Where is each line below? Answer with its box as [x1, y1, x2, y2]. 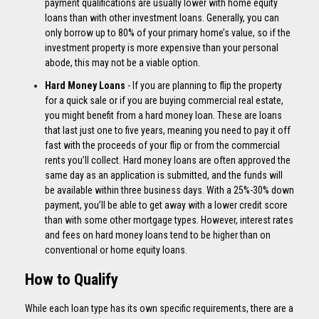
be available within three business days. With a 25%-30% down [45, 184, 294, 196]
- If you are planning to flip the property [125, 79, 282, 91]
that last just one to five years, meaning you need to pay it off [45, 124, 291, 136]
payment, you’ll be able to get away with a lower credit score [45, 199, 288, 211]
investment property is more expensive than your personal [45, 42, 278, 54]
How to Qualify [25, 269, 118, 289]
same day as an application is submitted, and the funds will [45, 169, 283, 181]
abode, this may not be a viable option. [45, 57, 200, 69]
